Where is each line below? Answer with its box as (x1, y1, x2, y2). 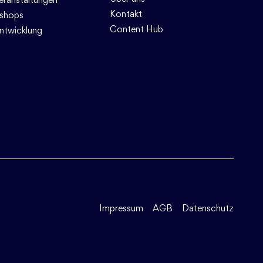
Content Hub (109, 23, 163, 35)
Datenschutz (182, 203, 234, 214)
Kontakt (109, 8, 142, 19)
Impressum (99, 203, 143, 214)
